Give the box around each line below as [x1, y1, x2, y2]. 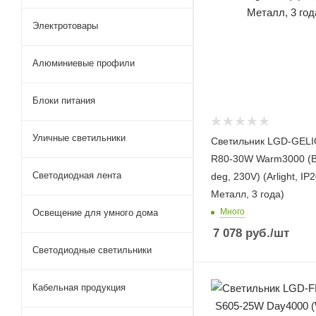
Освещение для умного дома [32, 207, 158, 218]
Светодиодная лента [32, 170, 121, 181]
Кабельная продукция [32, 282, 126, 293]
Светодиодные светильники [32, 245, 152, 255]
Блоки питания [32, 95, 95, 106]
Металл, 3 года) [211, 188, 284, 200]
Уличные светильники [32, 133, 126, 143]
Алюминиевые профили [32, 58, 135, 68]
